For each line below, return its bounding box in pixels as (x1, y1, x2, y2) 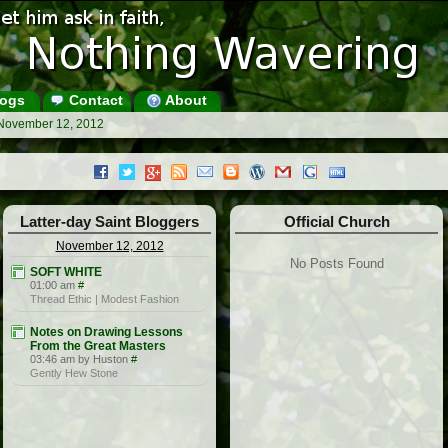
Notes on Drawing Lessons (30, 325, 183, 340)
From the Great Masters (30, 339, 166, 354)
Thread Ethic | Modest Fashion (30, 293, 179, 306)
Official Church (283, 213, 390, 231)
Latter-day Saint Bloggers (20, 213, 199, 231)
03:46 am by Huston (30, 353, 128, 366)
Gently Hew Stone (30, 367, 118, 380)
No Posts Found (289, 256, 384, 272)
